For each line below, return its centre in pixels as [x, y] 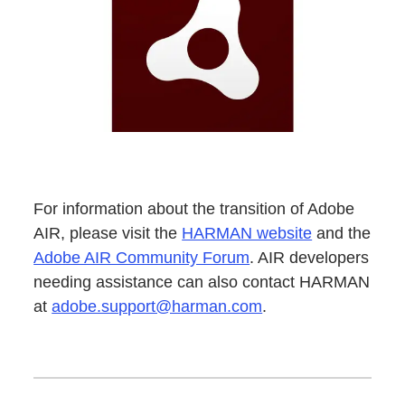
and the [342, 233]
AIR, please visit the [108, 233]
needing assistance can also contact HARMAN [202, 282]
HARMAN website [247, 233]
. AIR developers [310, 257]
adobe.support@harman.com [157, 306]
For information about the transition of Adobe [194, 208]
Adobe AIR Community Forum [142, 257]
